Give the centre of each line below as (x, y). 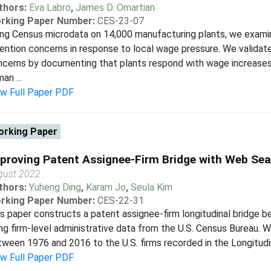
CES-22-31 (120, 201)
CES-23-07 (120, 21)
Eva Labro (50, 8)
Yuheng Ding (55, 187)
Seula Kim (151, 187)
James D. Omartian (115, 8)
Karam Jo (106, 187)
